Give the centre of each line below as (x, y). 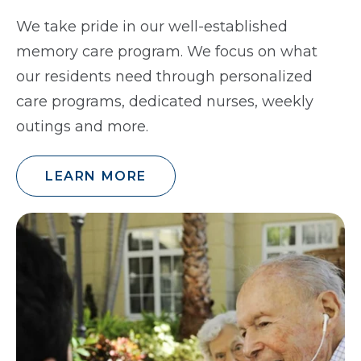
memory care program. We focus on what (167, 52)
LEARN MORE (96, 176)
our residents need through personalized (164, 77)
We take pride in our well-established (152, 27)
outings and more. (82, 127)
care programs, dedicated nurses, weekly (165, 102)
